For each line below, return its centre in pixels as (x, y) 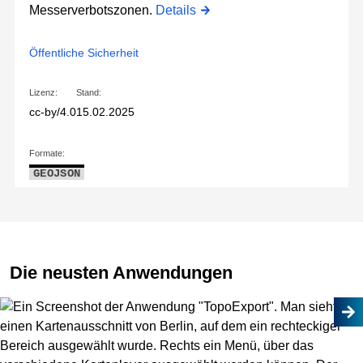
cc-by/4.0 (53, 112)
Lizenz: (43, 92)
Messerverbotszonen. (92, 10)
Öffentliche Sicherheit (84, 53)
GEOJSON (57, 173)
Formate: (47, 153)
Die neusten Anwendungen (121, 273)
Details (176, 10)
